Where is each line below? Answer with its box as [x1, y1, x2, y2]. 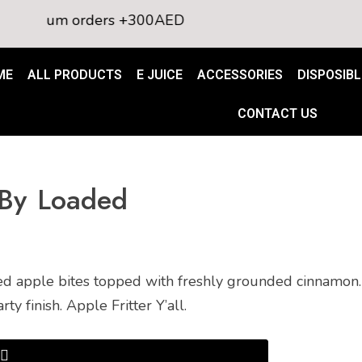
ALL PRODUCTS [27, 67, 122, 82]
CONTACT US [238, 106, 318, 121]
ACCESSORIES [196, 67, 283, 82]
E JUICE [136, 67, 183, 82]
